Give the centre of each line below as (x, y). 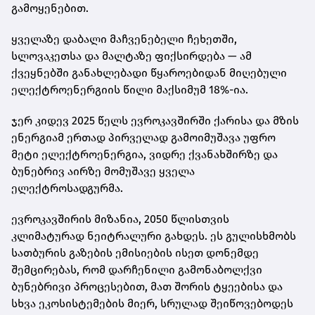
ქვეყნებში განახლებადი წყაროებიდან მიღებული (149, 73)
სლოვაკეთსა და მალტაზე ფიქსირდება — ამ (131, 56)
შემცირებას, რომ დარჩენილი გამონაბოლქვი (137, 270)
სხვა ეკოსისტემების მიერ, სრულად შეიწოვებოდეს (152, 304)
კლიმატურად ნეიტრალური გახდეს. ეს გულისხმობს (154, 236)
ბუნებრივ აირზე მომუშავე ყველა (103, 172)
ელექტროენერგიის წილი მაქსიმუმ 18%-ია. (130, 90)
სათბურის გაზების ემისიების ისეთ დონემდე (135, 253)
